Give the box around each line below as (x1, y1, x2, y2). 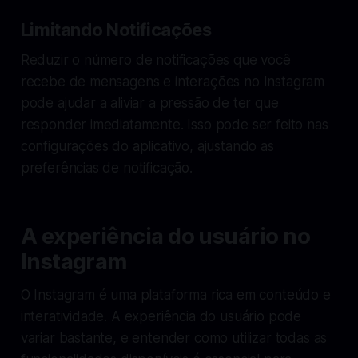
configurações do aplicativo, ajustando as (20, 137, 274, 154)
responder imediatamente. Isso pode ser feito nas (20, 116, 328, 133)
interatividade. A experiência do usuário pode (20, 308, 302, 324)
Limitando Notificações (20, 18, 212, 40)
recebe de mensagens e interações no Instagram (20, 73, 325, 89)
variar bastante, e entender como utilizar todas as (20, 329, 328, 346)
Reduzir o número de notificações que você (20, 51, 291, 68)
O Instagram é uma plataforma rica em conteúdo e (20, 286, 331, 303)
